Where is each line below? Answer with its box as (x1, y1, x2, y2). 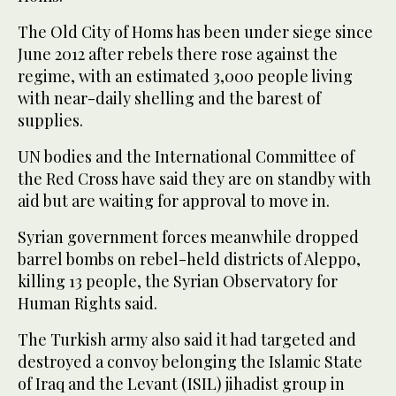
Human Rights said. (18, 293, 157, 315)
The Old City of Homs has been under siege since (18, 21, 373, 43)
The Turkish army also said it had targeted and (18, 329, 356, 351)
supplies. (18, 110, 83, 132)
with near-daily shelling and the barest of (18, 88, 321, 110)
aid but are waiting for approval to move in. (18, 190, 330, 212)
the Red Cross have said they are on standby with (18, 168, 371, 190)
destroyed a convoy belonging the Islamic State (18, 351, 362, 373)
